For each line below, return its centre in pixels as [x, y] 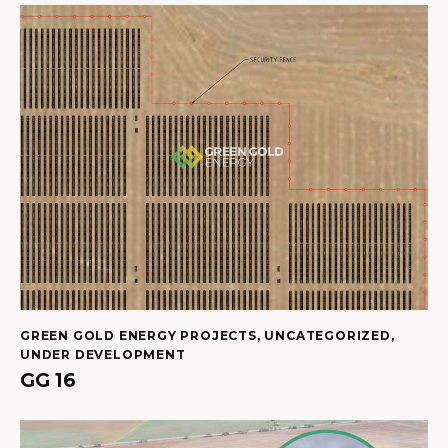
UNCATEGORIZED [327, 335]
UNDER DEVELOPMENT [103, 354]
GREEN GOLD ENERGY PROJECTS [138, 335]
